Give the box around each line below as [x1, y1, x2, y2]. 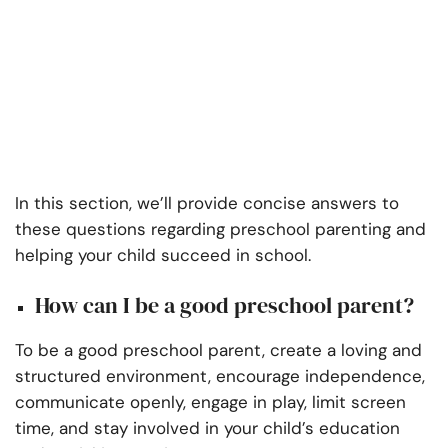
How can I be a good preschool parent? [35, 290, 414, 321]
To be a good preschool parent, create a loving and [15, 339, 422, 362]
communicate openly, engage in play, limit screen [15, 391, 406, 414]
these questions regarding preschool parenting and [15, 218, 426, 241]
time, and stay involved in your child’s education [15, 417, 400, 440]
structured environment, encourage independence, [15, 365, 425, 388]
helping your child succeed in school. [15, 244, 311, 267]
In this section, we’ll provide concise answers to [15, 192, 399, 215]
